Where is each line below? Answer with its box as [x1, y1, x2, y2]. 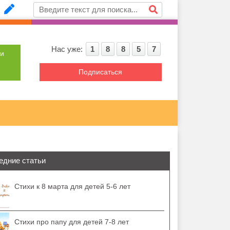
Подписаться [79, 68, 123, 76]
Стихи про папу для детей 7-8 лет [14, 218, 129, 226]
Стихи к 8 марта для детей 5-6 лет [14, 182, 131, 190]
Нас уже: [51, 45, 85, 53]
